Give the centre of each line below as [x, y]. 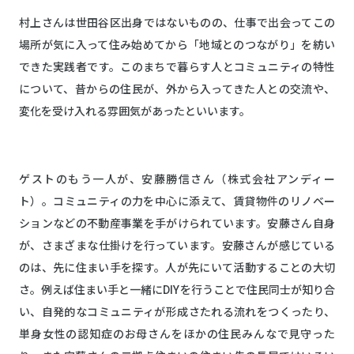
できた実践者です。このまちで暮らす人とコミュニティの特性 [177, 68]
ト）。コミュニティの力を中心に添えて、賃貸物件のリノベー [177, 202]
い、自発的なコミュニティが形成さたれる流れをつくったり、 [177, 313]
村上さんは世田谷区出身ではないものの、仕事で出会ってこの [177, 23]
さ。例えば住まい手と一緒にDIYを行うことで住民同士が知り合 [177, 290]
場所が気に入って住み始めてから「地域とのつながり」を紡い [177, 45]
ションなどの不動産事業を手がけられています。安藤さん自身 [177, 224]
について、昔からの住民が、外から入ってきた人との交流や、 [177, 90]
